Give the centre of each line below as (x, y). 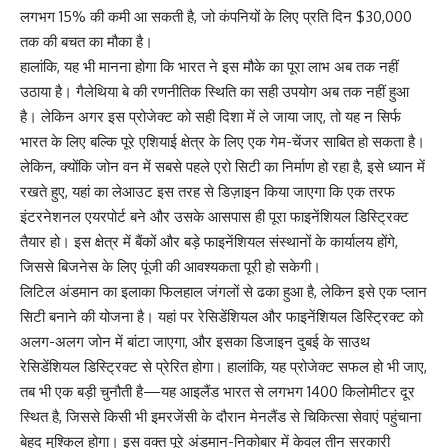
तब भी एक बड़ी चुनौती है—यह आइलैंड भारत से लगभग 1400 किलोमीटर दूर (217, 391)
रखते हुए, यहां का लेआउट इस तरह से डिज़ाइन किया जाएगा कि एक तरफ (207, 191)
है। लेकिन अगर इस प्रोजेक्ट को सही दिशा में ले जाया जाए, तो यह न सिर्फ (210, 116)
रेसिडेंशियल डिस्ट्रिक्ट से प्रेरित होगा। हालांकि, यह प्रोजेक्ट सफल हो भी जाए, (223, 366)
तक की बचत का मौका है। (86, 41)
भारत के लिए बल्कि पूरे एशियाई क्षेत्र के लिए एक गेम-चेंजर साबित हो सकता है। (222, 141)
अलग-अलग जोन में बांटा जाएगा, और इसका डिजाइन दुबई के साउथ (195, 341)
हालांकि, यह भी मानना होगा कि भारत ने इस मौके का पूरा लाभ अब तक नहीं (209, 66)
